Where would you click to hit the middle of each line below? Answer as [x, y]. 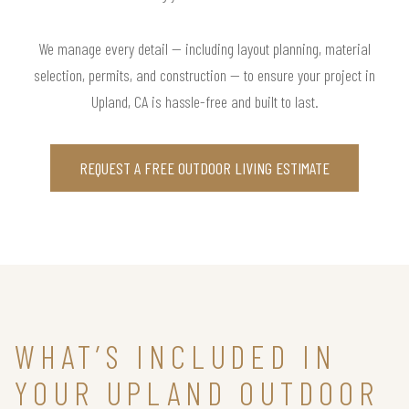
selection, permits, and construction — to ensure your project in [204, 74]
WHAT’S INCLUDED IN [176, 355]
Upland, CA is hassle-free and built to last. [204, 101]
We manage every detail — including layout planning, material [204, 48]
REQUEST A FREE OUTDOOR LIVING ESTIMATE [204, 168]
